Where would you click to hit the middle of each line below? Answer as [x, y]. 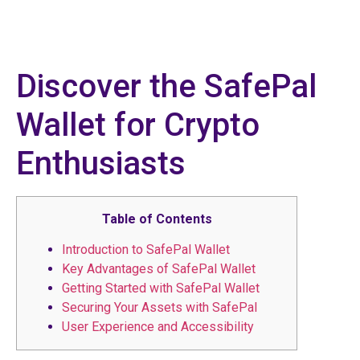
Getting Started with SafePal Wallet [161, 288]
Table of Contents [157, 219]
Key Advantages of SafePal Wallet [159, 268]
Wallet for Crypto [138, 125]
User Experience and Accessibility [158, 326]
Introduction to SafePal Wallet [146, 249]
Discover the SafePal [166, 86]
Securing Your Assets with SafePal [160, 307]
